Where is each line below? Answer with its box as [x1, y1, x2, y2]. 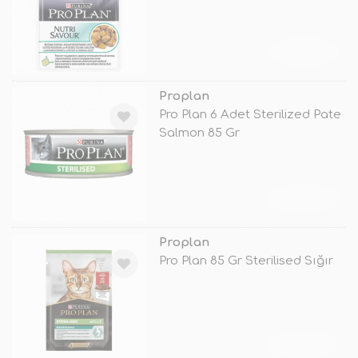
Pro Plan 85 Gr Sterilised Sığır [158, 254, 333, 268]
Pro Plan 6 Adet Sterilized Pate [158, 107, 341, 121]
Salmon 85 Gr [158, 125, 240, 140]
